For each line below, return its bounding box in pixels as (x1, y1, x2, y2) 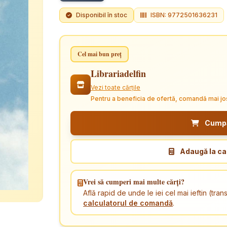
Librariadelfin (91, 67, 146, 80)
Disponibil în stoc (76, 11, 128, 19)
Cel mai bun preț (78, 50, 122, 58)
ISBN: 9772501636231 (150, 11, 218, 19)
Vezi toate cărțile (91, 84, 141, 91)
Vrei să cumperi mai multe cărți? (83, 176, 185, 187)
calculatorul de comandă (83, 199, 173, 207)
